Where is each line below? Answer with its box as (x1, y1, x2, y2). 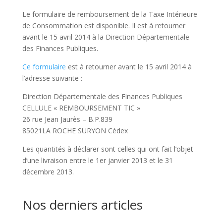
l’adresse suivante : (22, 73, 82, 83)
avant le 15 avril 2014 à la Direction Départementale (22, 32, 189, 42)
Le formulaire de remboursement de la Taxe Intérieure (22, 9, 197, 19)
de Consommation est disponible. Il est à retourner (22, 20, 185, 30)
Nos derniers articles (22, 195, 143, 214)
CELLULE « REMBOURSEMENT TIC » (22, 103, 140, 112)
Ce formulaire (22, 61, 66, 71)
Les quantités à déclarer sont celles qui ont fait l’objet (22, 144, 193, 154)
